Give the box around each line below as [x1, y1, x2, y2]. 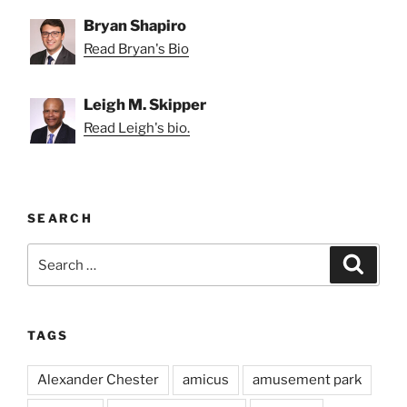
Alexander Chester [37, 371, 159, 388]
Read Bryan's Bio [84, 40, 189, 57]
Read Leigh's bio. [84, 119, 190, 136]
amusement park [253, 371, 362, 388]
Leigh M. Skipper [84, 94, 206, 114]
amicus [183, 371, 229, 388]
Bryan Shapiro [84, 15, 186, 35]
